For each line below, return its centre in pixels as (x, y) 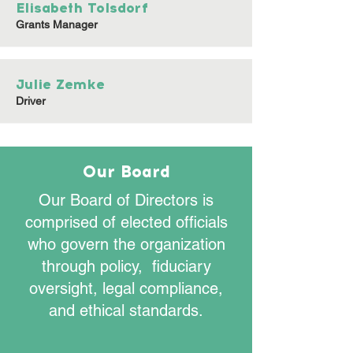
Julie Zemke (60, 84)
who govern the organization (126, 244)
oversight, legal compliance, (126, 288)
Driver (31, 101)
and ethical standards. (126, 310)
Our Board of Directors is (126, 200)
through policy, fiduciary (126, 266)
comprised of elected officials (126, 222)
